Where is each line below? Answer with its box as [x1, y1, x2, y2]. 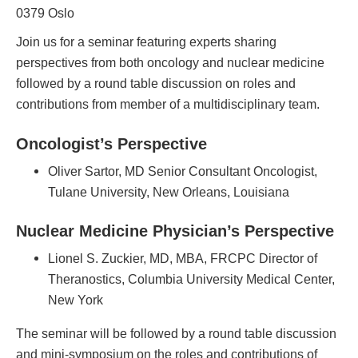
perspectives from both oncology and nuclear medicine [16, 55, 324, 70]
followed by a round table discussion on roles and [16, 76, 296, 91]
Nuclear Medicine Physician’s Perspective [16, 221, 334, 240]
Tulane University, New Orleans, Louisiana [48, 184, 289, 199]
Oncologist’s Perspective [16, 134, 207, 153]
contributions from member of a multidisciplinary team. [16, 97, 320, 112]
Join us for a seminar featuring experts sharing [16, 34, 276, 50]
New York [48, 292, 103, 308]
